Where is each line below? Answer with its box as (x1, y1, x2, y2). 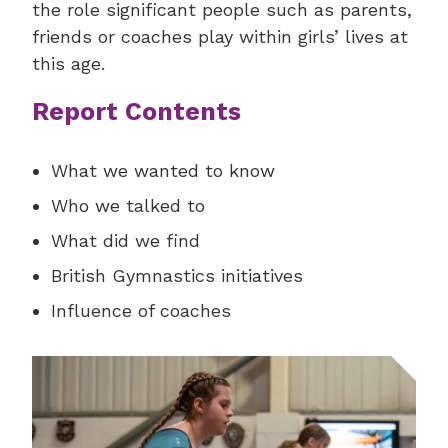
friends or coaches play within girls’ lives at (32, 26, 408, 48)
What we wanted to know (51, 160, 276, 182)
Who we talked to (51, 195, 206, 217)
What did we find (51, 230, 201, 252)
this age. (32, 53, 105, 75)
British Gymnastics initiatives (51, 265, 304, 287)
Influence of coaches (51, 300, 232, 322)
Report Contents (32, 97, 241, 127)
